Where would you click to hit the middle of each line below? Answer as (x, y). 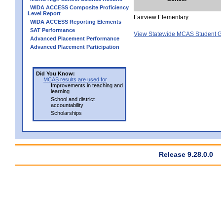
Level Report (44, 13)
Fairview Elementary (161, 17)
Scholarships (66, 113)
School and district (73, 99)
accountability (67, 105)
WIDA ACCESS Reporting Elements (76, 21)
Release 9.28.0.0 (186, 154)
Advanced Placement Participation (75, 47)
